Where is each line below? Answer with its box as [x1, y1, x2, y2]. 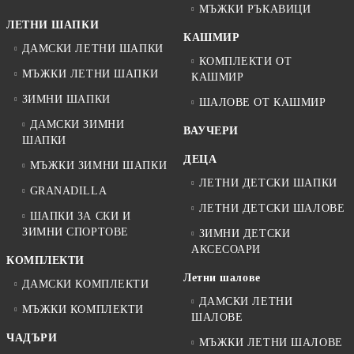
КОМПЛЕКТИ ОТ [198, 55, 292, 67]
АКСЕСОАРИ [191, 243, 262, 255]
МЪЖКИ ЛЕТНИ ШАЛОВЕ [198, 336, 343, 348]
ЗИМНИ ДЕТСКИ [198, 227, 291, 239]
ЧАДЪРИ [6, 331, 58, 344]
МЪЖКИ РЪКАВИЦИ [198, 2, 311, 15]
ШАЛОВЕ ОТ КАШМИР [198, 96, 326, 108]
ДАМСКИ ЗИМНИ [29, 118, 125, 130]
